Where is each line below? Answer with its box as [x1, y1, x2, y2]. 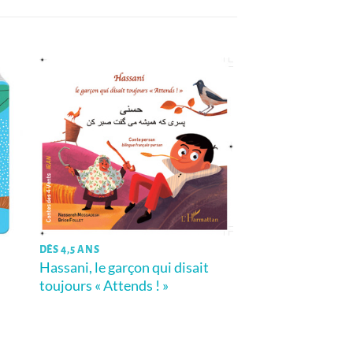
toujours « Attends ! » [39, 276, 169, 294]
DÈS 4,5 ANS [39, 244, 100, 256]
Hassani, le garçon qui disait [39, 258, 209, 276]
